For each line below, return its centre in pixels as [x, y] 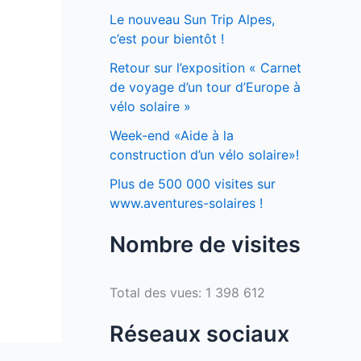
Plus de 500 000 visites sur [193, 184]
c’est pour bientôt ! [167, 39]
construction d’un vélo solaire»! [204, 155]
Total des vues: [158, 293]
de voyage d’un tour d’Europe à [205, 87]
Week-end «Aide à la [172, 136]
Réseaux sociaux [199, 334]
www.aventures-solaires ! [186, 203]
